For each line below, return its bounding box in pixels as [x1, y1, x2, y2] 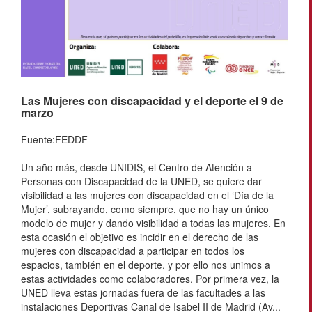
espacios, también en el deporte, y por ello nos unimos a [21, 257, 270, 272]
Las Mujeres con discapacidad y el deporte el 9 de [21, 92, 283, 109]
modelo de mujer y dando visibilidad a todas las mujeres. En [21, 215, 286, 230]
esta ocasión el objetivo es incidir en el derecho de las [21, 229, 258, 244]
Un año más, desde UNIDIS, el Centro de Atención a [21, 159, 252, 174]
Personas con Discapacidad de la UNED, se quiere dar [21, 173, 262, 188]
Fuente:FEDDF [21, 132, 88, 146]
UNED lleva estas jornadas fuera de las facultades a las [21, 285, 265, 299]
